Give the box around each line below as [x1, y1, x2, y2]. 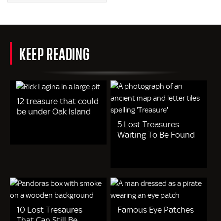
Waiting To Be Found [117, 130, 195, 140]
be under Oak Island [17, 107, 91, 117]
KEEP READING [19, 42, 90, 65]
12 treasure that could [17, 96, 99, 107]
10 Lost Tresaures [17, 205, 82, 215]
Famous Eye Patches [117, 205, 194, 215]
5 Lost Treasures [117, 119, 180, 129]
